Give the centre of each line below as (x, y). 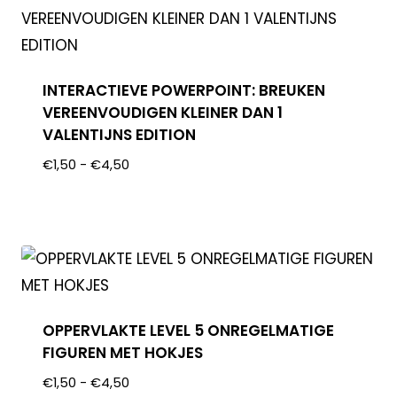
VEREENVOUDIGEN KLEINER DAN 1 (163, 112)
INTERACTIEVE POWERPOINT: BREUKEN (184, 90)
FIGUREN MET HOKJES (123, 353)
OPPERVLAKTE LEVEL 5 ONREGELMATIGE (189, 331)
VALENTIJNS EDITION (120, 134)
